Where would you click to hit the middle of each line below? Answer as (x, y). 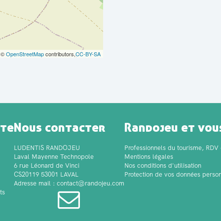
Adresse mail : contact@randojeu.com (69, 183)
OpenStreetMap (25, 54)
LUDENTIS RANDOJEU (47, 148)
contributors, (60, 54)
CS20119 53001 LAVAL (46, 174)
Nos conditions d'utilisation (163, 166)
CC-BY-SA (88, 54)
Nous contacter (59, 127)
